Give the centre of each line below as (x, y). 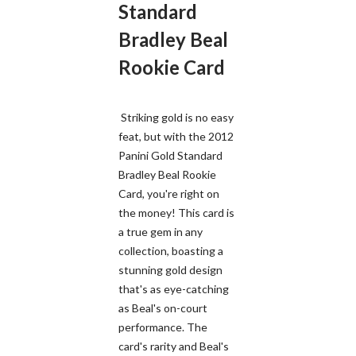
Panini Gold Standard (170, 155)
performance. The (163, 327)
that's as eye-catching (174, 288)
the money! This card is (176, 212)
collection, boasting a (171, 250)
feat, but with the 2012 (176, 136)
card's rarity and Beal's (174, 346)
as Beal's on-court (163, 308)
